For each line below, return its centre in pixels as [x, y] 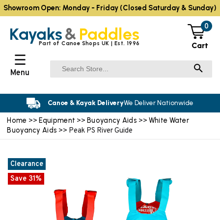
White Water [169, 120]
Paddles [109, 34]
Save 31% [26, 179]
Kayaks [36, 34]
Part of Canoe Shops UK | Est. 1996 [89, 43]
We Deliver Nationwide [158, 103]
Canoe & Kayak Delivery [85, 103]
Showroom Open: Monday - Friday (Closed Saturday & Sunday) [110, 8]
